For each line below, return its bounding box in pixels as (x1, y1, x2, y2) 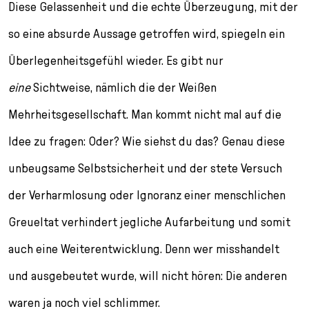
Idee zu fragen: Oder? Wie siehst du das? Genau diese (8, 134, 285, 149)
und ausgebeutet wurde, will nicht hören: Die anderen (8, 268, 287, 283)
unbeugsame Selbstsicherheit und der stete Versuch (8, 161, 282, 176)
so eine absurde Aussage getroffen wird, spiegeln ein (8, 26, 285, 41)
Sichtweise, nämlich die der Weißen (30, 80, 217, 95)
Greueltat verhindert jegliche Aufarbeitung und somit (8, 215, 290, 230)
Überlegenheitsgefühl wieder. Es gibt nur (8, 53, 223, 68)
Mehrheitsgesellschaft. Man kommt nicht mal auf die (8, 107, 281, 122)
